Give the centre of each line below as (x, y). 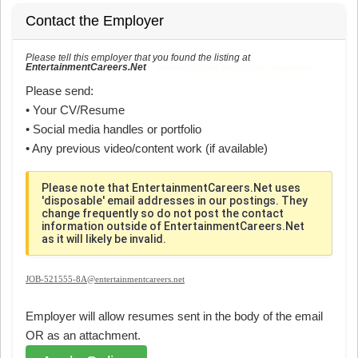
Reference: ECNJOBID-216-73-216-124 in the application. (234, 68)
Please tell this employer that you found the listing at (138, 57)
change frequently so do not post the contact (163, 213)
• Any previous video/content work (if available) (147, 148)
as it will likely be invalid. (104, 239)
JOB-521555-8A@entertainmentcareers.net (105, 278)
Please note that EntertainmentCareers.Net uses (171, 187)
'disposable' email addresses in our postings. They (175, 200)
